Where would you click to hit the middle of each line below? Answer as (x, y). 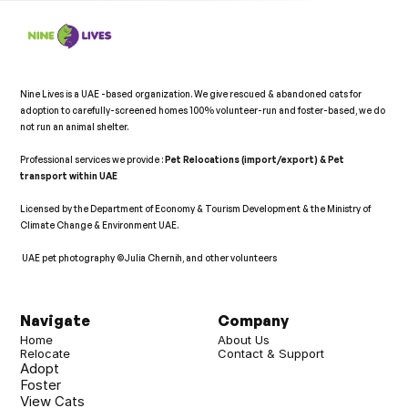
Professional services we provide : (93, 159)
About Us (244, 340)
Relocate (46, 353)
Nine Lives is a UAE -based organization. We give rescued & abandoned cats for (191, 93)
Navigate (56, 321)
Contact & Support (271, 353)
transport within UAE (70, 175)
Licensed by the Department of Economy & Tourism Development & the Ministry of (196, 208)
